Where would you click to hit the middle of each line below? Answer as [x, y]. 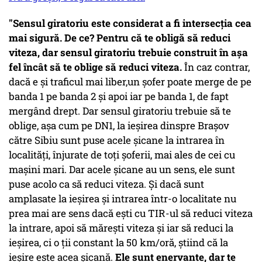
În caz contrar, [216, 67]
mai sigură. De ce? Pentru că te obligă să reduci [120, 38]
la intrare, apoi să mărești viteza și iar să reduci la [121, 228]
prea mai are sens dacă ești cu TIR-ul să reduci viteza [131, 213]
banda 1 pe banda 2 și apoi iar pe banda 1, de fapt [119, 96]
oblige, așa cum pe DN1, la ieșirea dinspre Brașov [119, 126]
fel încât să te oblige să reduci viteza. [95, 67]
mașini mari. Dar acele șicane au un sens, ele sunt [122, 170]
